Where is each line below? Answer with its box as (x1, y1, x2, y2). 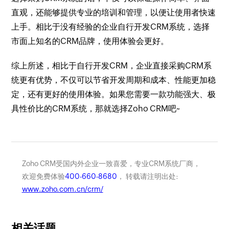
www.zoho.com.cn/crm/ (21, 185, 103, 193)
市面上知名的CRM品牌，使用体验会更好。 (11, 36, 169, 46)
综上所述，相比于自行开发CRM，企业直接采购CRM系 (11, 61, 212, 71)
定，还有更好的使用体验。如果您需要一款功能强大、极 (11, 89, 216, 99)
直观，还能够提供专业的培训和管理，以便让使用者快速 (11, 8, 216, 17)
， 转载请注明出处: (117, 172, 178, 180)
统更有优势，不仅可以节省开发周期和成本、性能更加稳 (11, 75, 216, 85)
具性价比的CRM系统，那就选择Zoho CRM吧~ (11, 104, 180, 113)
